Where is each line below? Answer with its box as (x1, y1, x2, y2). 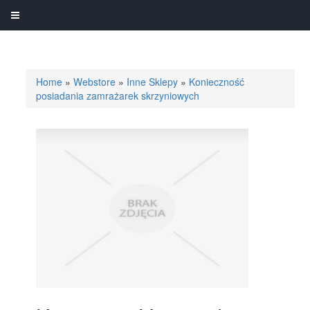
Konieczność (189, 75, 245, 89)
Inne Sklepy (127, 75, 179, 89)
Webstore (73, 75, 116, 89)
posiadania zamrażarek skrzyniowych (36, 89, 200, 102)
